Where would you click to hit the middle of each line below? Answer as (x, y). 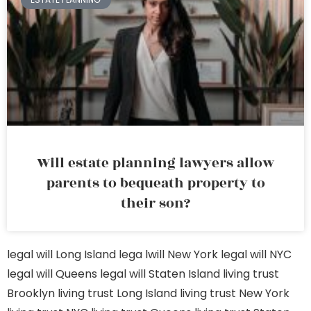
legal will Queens (52, 274)
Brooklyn (31, 293)
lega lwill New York (168, 254)
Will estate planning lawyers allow (155, 163)
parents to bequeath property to (155, 183)
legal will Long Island (61, 254)
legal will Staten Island (160, 274)
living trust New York (235, 293)
